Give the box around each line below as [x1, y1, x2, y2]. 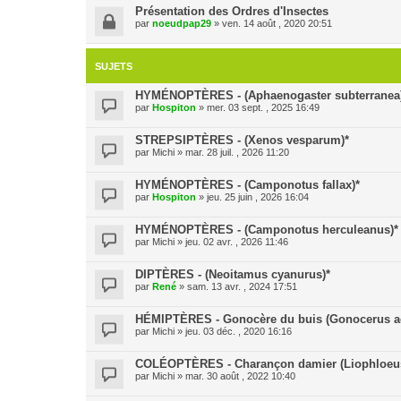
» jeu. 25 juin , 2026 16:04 [196, 192, 309, 202]
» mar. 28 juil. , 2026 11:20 [175, 147, 289, 158]
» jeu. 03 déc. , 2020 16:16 [175, 326, 292, 337]
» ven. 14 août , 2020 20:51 [211, 18, 332, 29]
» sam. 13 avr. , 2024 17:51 [176, 281, 297, 292]
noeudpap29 [152, 18, 211, 29]
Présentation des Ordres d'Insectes [135, 4, 328, 18]
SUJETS [95, 61, 132, 72]
